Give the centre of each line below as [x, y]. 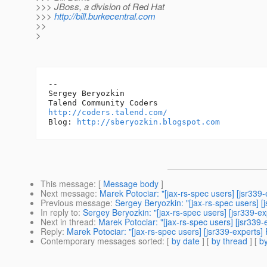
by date [186, 241]
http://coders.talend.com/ [108, 113]
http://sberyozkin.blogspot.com [148, 122]
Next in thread [67, 222]
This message [67, 184]
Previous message [75, 203]
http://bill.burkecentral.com [105, 16]
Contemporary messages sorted [101, 241]
